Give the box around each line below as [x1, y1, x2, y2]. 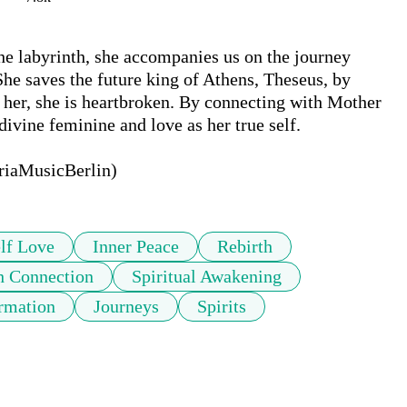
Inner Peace [93, 236, 179, 257]
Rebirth [217, 236, 273, 257]
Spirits [197, 296, 246, 317]
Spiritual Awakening [132, 266, 282, 287]
